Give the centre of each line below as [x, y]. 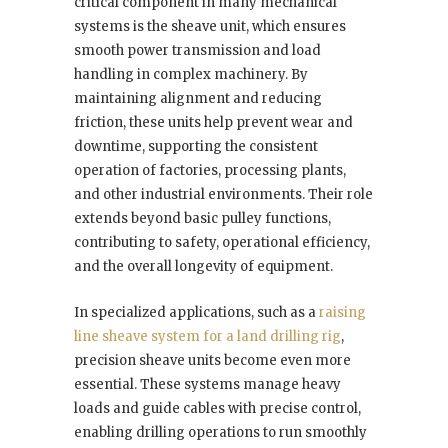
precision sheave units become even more [212, 361]
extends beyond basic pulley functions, [202, 219]
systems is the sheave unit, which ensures [210, 27]
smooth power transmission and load [197, 51]
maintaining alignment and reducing [198, 99]
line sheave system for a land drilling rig [207, 337]
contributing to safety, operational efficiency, [222, 243]
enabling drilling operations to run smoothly [220, 433]
